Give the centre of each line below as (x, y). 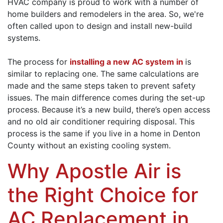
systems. (24, 38)
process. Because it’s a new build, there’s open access (109, 109)
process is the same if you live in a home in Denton (104, 133)
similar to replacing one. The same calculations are (103, 73)
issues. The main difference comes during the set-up (106, 97)
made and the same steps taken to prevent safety (102, 85)
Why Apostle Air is (94, 171)
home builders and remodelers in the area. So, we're (106, 14)
